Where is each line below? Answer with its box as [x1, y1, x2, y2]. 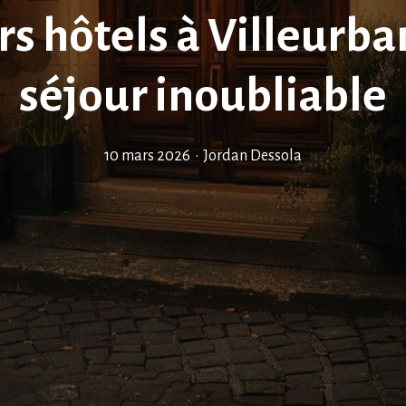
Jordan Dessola [203, 148, 302, 164]
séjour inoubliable [19, 71, 387, 121]
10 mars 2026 [104, 148, 190, 164]
